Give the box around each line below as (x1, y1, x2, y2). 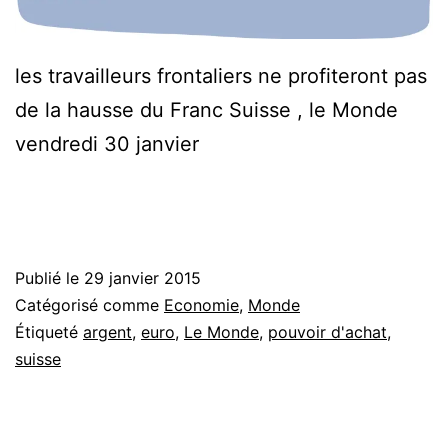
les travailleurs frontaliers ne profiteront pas (15, 63, 427, 88)
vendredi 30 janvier (15, 131, 199, 156)
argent (83, 321, 132, 342)
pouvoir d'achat (268, 321, 387, 342)
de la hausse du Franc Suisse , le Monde (15, 97, 398, 122)
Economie (164, 294, 239, 315)
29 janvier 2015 (84, 267, 201, 288)
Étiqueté (15, 321, 83, 342)
